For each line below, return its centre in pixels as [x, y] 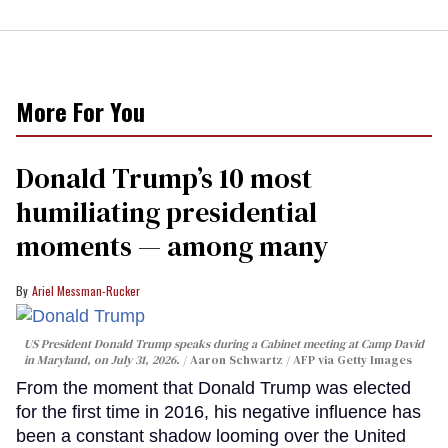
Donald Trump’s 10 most [164, 177]
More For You [80, 110]
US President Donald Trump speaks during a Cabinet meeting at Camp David [224, 344]
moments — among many [172, 245]
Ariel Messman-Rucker [86, 290]
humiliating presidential [166, 211]
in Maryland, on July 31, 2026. [103, 360]
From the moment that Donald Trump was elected [213, 388]
